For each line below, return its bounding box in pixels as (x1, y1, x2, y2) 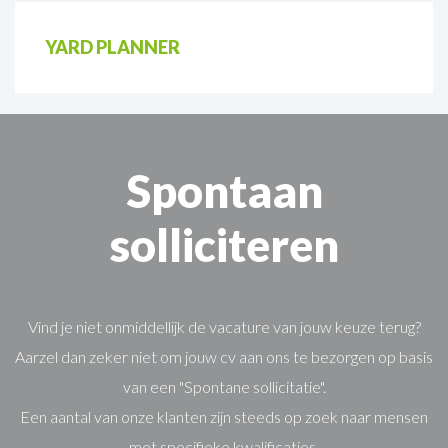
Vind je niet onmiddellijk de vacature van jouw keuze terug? (27, 316, 421, 336)
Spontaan (125, 163, 323, 218)
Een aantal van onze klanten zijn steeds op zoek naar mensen (20, 406, 428, 426)
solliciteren (109, 217, 339, 272)
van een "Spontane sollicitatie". (122, 376, 326, 396)
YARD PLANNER (45, 35, 180, 58)
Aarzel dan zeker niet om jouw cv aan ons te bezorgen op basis (15, 346, 433, 366)
